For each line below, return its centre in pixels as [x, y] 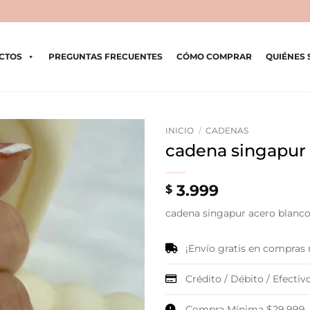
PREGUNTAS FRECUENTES [106, 56]
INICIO [180, 130]
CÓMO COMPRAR [215, 56]
